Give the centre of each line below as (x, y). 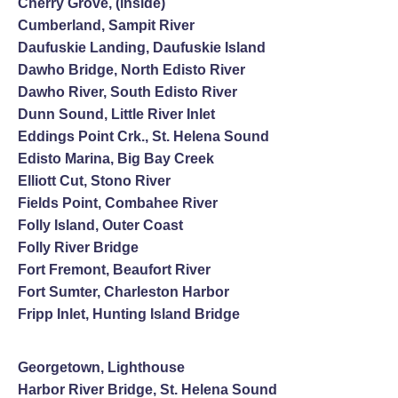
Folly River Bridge (78, 247)
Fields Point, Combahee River (118, 203)
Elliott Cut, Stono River (94, 180)
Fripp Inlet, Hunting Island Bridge (129, 314)
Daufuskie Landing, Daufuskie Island (142, 47)
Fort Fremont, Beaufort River (114, 269)
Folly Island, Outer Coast (100, 225)
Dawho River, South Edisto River (127, 92)
